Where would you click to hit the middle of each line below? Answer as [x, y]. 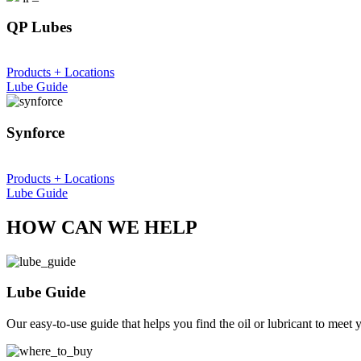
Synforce [35, 133]
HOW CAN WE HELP [102, 227]
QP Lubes [39, 27]
